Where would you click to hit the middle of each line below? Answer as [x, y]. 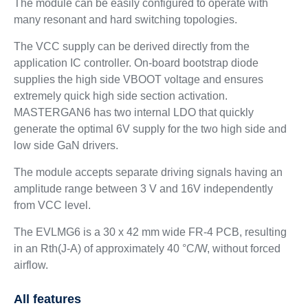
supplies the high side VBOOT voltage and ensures [138, 79]
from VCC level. [52, 205]
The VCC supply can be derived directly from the [131, 46]
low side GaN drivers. [66, 145]
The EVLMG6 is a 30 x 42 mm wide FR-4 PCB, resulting [150, 232]
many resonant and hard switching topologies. [125, 19]
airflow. [31, 265]
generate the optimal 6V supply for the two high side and [150, 129]
